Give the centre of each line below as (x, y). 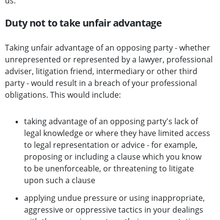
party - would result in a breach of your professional (101, 83)
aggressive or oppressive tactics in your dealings (114, 210)
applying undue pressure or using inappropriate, (114, 198)
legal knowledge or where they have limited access (117, 133)
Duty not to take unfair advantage (83, 23)
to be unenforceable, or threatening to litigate (109, 169)
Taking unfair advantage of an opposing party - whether (108, 48)
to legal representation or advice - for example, (111, 145)
